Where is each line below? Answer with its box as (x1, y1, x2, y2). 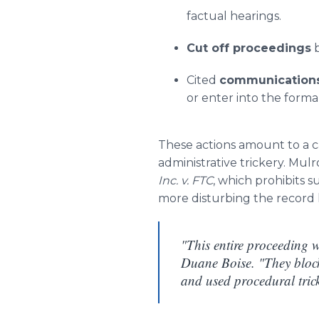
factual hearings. (187, 9, 281, 23)
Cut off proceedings (187, 41, 311, 55)
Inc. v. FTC (158, 174, 213, 187)
